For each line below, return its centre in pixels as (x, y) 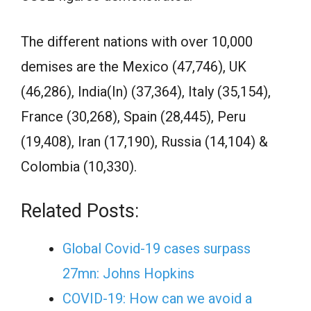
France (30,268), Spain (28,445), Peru (133, 116)
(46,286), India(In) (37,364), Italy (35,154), (146, 91)
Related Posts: (80, 211)
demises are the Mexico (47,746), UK (134, 66)
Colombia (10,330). (79, 166)
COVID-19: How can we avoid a (157, 298)
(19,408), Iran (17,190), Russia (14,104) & (144, 141)
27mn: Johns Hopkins (128, 273)
